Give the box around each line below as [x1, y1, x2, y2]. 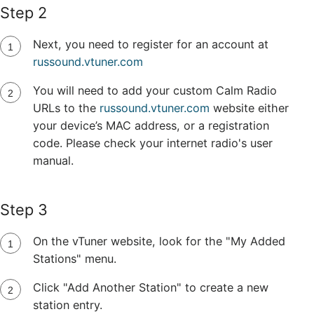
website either [209, 100, 289, 115]
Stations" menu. [32, 251, 116, 266]
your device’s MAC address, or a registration [32, 118, 269, 132]
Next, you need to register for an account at [32, 36, 268, 51]
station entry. [32, 297, 102, 312]
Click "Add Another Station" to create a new [32, 280, 268, 294]
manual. [32, 153, 74, 168]
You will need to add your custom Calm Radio [32, 83, 277, 97]
